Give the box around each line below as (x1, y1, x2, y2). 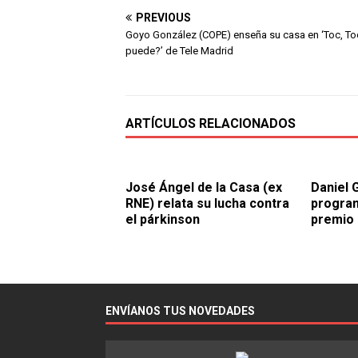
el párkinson (125, 211, 200, 227)
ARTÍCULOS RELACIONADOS (125, 115, 296, 131)
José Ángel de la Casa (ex (125, 179, 282, 195)
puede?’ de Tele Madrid (125, 44, 233, 57)
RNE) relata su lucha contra (125, 195, 289, 211)
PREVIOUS (136, 10, 191, 24)
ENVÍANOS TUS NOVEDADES (105, 304, 255, 317)
